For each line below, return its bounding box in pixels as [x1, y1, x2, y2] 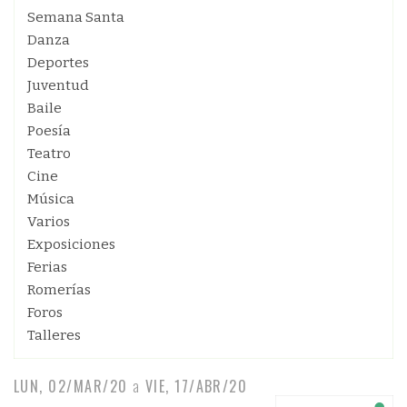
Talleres [27, 327, 81, 343]
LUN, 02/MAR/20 [14, 375, 128, 397]
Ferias [27, 259, 67, 275]
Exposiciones [27, 236, 115, 253]
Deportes [27, 55, 89, 71]
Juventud [27, 77, 89, 94]
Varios [27, 213, 70, 230]
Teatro [27, 145, 71, 162]
